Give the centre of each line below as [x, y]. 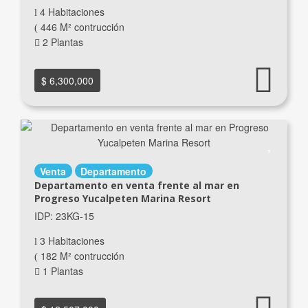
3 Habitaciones [70, 240]
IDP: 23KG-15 [64, 216]
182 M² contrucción [81, 255]
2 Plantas [61, 42]
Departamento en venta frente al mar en [136, 185]
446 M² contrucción [81, 26]
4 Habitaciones [70, 11]
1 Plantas [61, 271]
